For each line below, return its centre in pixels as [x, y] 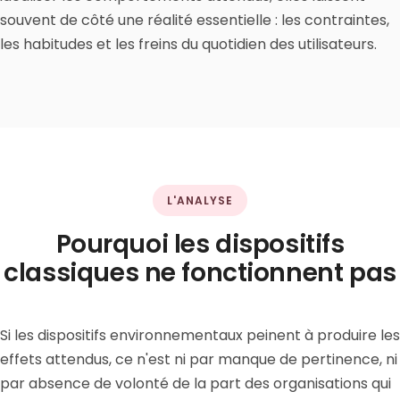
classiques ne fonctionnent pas [200, 273]
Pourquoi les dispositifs [200, 244]
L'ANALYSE [200, 200]
